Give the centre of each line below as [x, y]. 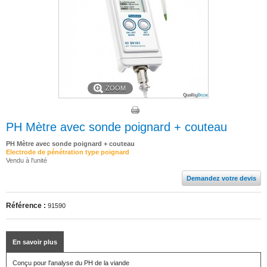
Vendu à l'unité [27, 160]
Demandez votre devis [221, 178]
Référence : [26, 206]
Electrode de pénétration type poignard [68, 152]
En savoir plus [35, 242]
